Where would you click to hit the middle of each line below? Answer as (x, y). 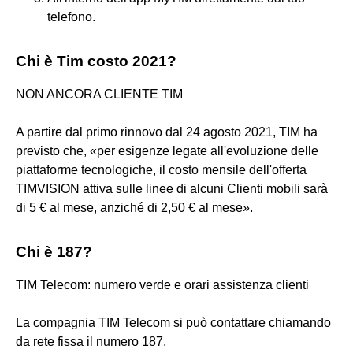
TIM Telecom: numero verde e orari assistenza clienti (162, 284)
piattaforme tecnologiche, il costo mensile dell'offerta (161, 169)
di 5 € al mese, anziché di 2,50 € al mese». (134, 207)
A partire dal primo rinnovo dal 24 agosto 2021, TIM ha (167, 132)
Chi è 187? (54, 251)
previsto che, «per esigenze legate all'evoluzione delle (167, 150)
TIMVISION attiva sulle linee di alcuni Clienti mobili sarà (172, 188)
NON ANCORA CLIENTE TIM (99, 94)
